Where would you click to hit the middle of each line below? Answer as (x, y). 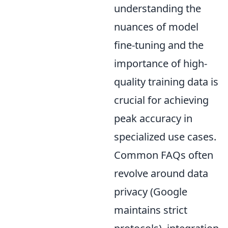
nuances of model (156, 26)
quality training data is (166, 81)
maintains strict (151, 210)
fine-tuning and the (159, 45)
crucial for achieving (161, 100)
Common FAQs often (164, 155)
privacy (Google (151, 191)
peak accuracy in (153, 118)
